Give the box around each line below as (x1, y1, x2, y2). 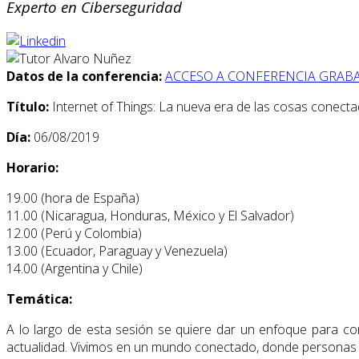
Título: (6, 98, 52, 116)
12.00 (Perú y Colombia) (6, 224, 142, 243)
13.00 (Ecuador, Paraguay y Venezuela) (6, 242, 228, 260)
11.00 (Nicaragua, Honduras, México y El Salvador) (6, 207, 297, 225)
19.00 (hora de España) (6, 189, 139, 208)
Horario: (6, 159, 58, 177)
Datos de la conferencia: (6, 67, 162, 86)
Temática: (6, 290, 72, 309)
